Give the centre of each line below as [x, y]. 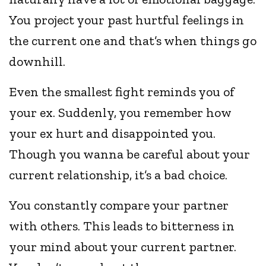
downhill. [37, 62]
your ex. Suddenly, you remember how [120, 113]
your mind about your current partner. [123, 247]
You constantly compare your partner [119, 205]
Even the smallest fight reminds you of [122, 92]
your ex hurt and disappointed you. [113, 134]
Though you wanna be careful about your [130, 154]
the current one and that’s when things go [133, 41]
